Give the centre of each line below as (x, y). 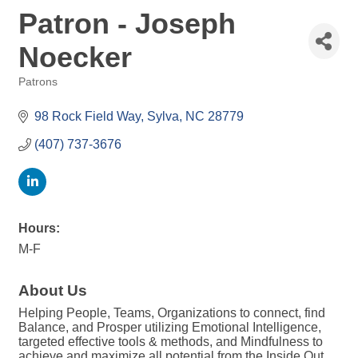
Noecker (75, 57)
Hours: (39, 228)
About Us (53, 290)
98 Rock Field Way (88, 116)
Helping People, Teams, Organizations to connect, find (172, 313)
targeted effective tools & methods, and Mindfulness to (171, 342)
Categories (44, 93)
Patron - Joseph (127, 24)
